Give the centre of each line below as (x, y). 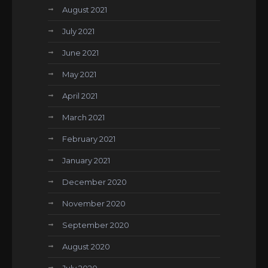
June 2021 (80, 53)
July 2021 (78, 31)
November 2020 (94, 203)
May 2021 (79, 74)
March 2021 (83, 117)
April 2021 (80, 96)
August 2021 (85, 10)
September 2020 (96, 225)
